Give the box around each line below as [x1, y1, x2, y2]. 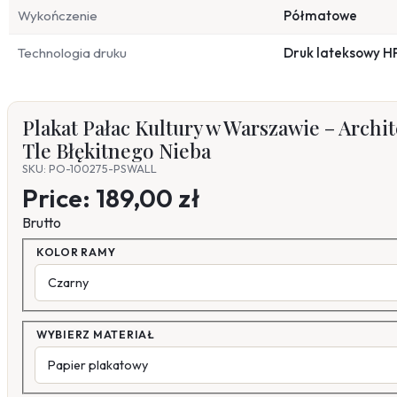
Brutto [22, 214, 61, 232]
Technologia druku [18, 44, 127, 62]
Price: [22, 182, 96, 214]
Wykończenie [18, 7, 97, 25]
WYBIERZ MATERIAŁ [36, 327, 155, 341]
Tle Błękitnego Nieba [22, 137, 211, 165]
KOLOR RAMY [36, 245, 116, 259]
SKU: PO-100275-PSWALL [22, 162, 157, 176]
